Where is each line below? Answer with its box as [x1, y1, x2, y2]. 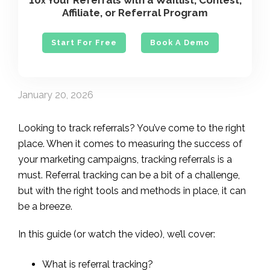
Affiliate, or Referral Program [62, 7, 208, 19]
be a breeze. [18, 201, 72, 213]
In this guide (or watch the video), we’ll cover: [18, 228, 215, 240]
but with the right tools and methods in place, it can [18, 185, 246, 197]
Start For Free [51, 38, 117, 48]
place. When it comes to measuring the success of [18, 138, 242, 150]
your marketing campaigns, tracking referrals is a [18, 154, 232, 166]
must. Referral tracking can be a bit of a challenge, [18, 169, 240, 181]
